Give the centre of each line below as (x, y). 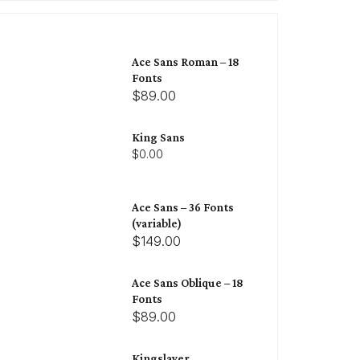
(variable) (157, 223)
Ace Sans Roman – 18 (186, 61)
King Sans (158, 137)
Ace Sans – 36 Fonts (183, 207)
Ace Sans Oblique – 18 (188, 282)
